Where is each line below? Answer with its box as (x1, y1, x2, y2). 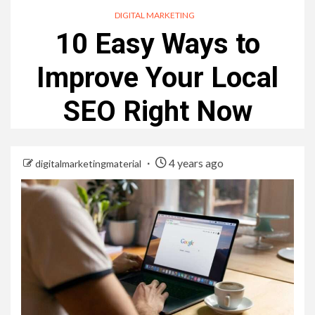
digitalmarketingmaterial (35, 157, 143, 169)
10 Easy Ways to (55, 27, 260, 60)
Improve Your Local (37, 60, 278, 94)
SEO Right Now (63, 94, 252, 128)
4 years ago (167, 155, 224, 169)
